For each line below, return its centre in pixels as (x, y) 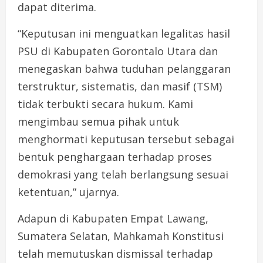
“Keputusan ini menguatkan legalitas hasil (124, 33)
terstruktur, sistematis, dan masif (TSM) (120, 86)
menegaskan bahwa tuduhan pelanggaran (124, 68)
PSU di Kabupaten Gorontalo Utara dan (118, 51)
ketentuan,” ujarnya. (68, 192)
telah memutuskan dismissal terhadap (115, 253)
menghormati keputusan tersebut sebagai (126, 139)
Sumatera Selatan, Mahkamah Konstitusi (121, 236)
